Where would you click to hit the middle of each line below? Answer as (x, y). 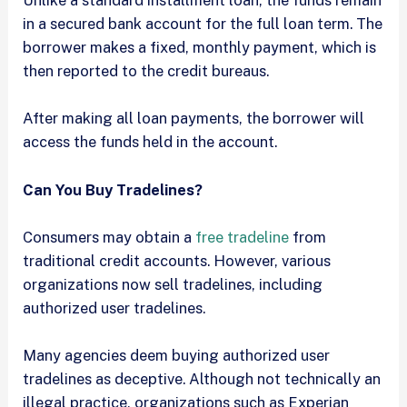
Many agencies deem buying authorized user (177, 356)
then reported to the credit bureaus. (146, 71)
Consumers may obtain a (108, 237)
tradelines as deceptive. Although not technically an (202, 379)
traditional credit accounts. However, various (177, 260)
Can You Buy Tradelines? (113, 189)
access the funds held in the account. (150, 142)
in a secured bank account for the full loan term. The (203, 24)
